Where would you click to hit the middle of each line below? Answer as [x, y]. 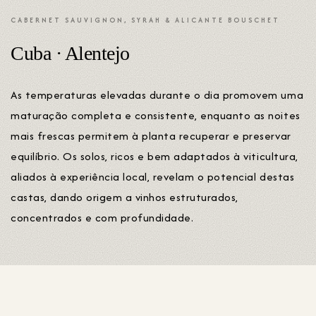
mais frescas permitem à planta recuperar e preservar [151, 136]
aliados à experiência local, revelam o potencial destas [153, 177]
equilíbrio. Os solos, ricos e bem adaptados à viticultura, [154, 157]
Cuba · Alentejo [70, 54]
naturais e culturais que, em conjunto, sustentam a [141, 292]
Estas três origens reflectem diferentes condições [140, 272]
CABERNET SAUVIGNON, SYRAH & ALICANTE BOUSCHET [145, 20]
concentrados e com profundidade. [102, 218]
